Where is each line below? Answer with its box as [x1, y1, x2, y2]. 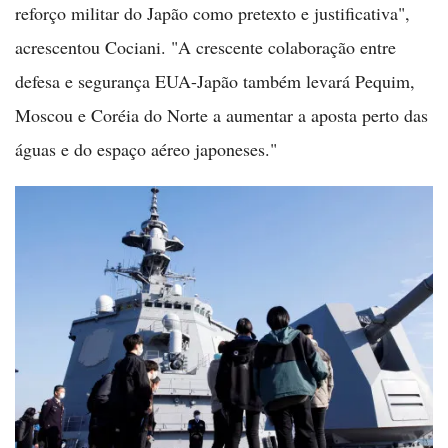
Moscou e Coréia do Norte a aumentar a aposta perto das [15, 103, 428, 127]
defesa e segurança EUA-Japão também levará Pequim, [15, 69, 415, 93]
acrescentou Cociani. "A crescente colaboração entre [15, 35, 396, 59]
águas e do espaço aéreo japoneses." [15, 137, 277, 161]
